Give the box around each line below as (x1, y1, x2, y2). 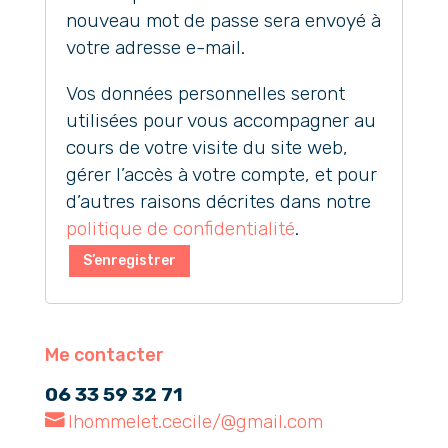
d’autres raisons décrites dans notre (65, 190, 371, 214)
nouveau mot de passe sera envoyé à (65, 8, 381, 32)
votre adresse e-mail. (65, 35, 245, 59)
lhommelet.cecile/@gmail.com (67, 409, 323, 433)
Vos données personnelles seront (65, 82, 345, 106)
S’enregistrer (82, 252, 176, 270)
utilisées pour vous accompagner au (65, 109, 376, 133)
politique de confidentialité (65, 217, 295, 241)
